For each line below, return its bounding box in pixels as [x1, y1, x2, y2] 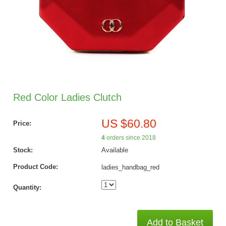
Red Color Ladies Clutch [13, 91, 122, 103]
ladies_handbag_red [101, 163, 159, 171]
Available [101, 146, 128, 154]
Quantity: [13, 183, 41, 191]
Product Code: [13, 162, 58, 171]
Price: [13, 119, 31, 127]
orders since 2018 [104, 134, 156, 141]
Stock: [13, 146, 33, 154]
